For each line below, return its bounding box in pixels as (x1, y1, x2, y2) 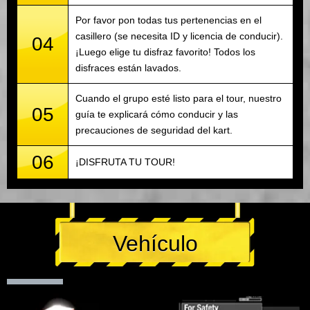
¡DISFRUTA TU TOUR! (75, 156, 175, 168)
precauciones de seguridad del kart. (75, 125, 232, 136)
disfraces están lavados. (75, 62, 181, 74)
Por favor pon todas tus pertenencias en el (75, 15, 262, 26)
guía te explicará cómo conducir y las (75, 109, 238, 120)
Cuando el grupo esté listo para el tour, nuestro (75, 93, 282, 104)
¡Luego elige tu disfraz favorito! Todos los (75, 46, 255, 58)
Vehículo (112, 231, 198, 257)
